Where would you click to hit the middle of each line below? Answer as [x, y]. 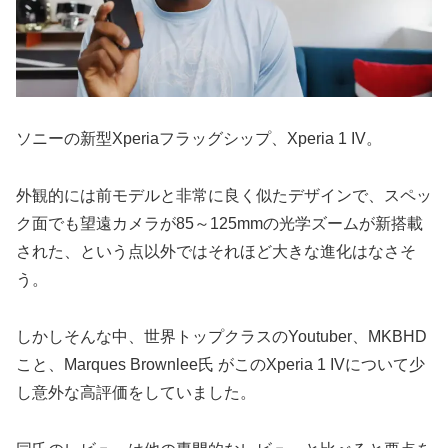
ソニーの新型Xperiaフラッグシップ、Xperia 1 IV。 [199, 139]
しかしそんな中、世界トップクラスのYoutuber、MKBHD [221, 336]
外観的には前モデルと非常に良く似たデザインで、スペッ [224, 196]
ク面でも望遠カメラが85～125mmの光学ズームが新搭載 [219, 224]
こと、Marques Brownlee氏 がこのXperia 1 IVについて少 [220, 364]
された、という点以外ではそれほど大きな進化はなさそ [216, 252]
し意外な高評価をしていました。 [136, 392]
